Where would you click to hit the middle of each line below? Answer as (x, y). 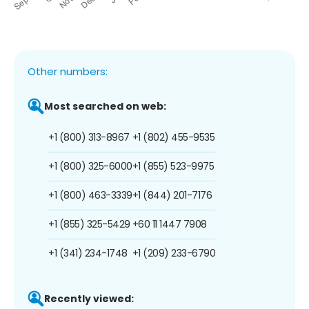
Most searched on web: (105, 106)
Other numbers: (68, 71)
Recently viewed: (89, 298)
